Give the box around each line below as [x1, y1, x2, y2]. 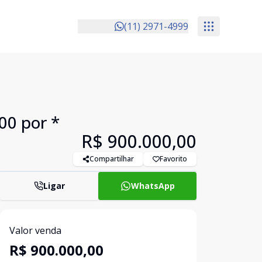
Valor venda [9, 224, 61, 237]
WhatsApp [130, 180, 175, 191]
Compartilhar [89, 154, 134, 164]
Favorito [160, 154, 187, 164]
